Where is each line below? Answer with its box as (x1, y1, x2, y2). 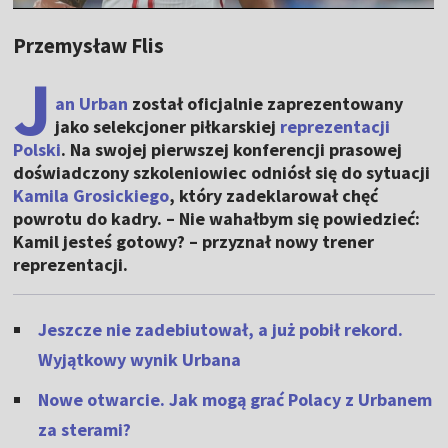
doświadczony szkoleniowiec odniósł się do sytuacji (13, 161, 431, 184)
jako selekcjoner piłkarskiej (55, 115, 281, 138)
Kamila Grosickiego (13, 184, 170, 207)
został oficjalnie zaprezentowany (128, 92, 404, 115)
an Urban (55, 92, 129, 115)
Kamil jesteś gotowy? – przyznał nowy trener (13, 230, 375, 253)
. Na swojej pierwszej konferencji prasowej (61, 138, 403, 161)
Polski (13, 138, 62, 161)
